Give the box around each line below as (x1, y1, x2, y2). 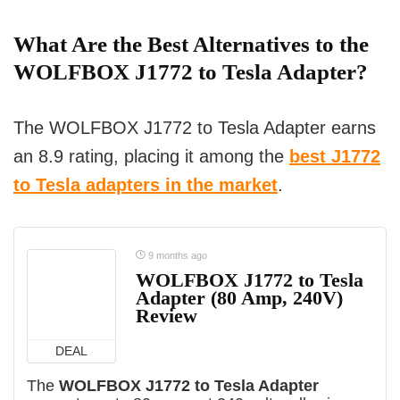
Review (136, 304, 197, 328)
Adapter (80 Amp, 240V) (136, 287, 343, 310)
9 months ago (146, 250, 207, 262)
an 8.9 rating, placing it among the (13, 146, 289, 167)
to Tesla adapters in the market (13, 175, 278, 196)
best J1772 (289, 146, 380, 167)
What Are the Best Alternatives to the (13, 32, 369, 57)
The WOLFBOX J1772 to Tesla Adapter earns (13, 118, 376, 138)
